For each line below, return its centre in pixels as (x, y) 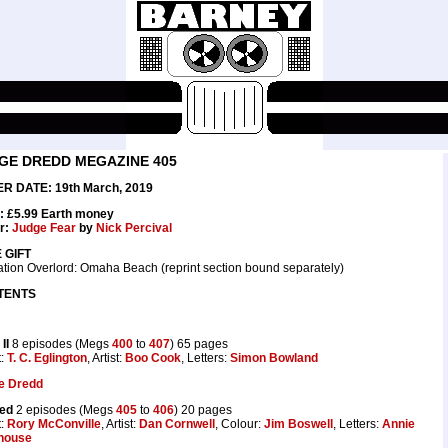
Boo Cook (153, 357)
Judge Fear (44, 228)
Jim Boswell (298, 423)
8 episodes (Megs (60, 343)
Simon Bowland (274, 357)
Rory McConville (54, 423)
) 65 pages (199, 343)
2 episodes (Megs (64, 409)
